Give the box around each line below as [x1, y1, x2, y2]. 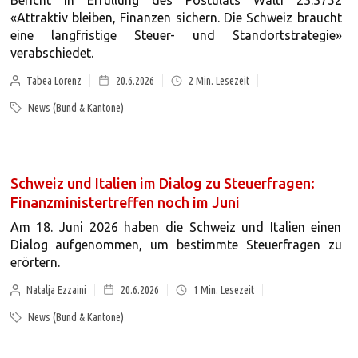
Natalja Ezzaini [26, 284, 87, 296]
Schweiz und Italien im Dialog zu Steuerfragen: [10, 175, 315, 191]
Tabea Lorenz [26, 74, 82, 87]
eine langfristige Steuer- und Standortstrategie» [10, 28, 342, 42]
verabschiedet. [10, 46, 93, 60]
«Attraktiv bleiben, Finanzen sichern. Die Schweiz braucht [10, 10, 342, 25]
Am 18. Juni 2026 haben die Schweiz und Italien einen [10, 220, 342, 234]
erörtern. [10, 255, 60, 269]
